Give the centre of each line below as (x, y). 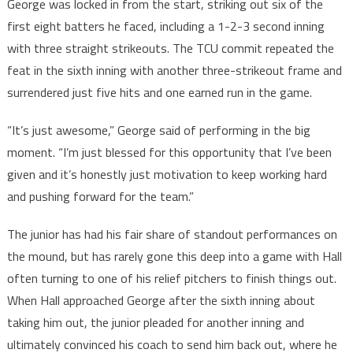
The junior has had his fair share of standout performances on (172, 234)
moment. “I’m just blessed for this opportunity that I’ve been (169, 152)
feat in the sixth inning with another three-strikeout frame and (174, 71)
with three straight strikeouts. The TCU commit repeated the (170, 48)
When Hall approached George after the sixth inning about (161, 301)
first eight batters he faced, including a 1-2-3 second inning (165, 26)
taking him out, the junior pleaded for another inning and (155, 323)
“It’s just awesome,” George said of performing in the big (158, 130)
